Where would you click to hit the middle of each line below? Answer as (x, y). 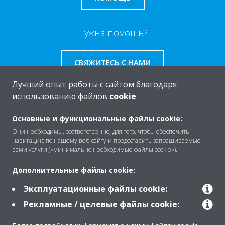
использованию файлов (61, 96)
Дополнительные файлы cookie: (74, 170)
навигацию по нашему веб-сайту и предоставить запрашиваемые (106, 140)
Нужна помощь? (113, 33)
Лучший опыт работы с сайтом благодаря (94, 84)
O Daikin (29, 123)
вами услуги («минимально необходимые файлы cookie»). (95, 149)
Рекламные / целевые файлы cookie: (101, 204)
